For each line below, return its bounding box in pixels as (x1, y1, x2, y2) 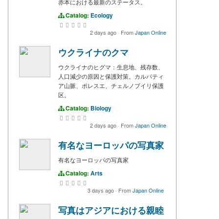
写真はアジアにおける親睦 (58, 204, 164, 217)
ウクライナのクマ (58, 46, 129, 59)
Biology (90, 104, 111, 113)
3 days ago (88, 186, 115, 195)
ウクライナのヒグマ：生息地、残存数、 (58, 63, 164, 71)
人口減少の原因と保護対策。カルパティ (58, 72, 164, 81)
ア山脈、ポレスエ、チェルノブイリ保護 (58, 81, 164, 90)
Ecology (90, 11, 113, 20)
